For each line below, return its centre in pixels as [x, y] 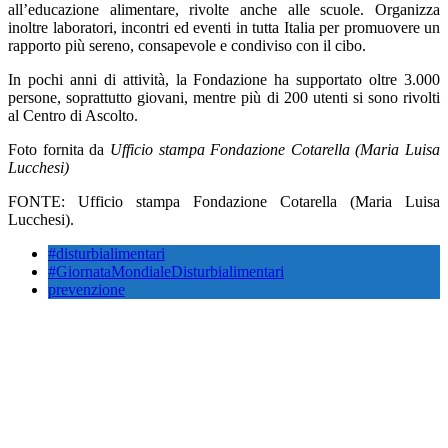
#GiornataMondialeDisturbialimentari [166, 271]
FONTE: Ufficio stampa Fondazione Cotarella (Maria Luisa [224, 201]
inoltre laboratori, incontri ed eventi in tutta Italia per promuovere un [224, 27]
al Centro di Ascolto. [73, 115]
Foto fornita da [59, 149]
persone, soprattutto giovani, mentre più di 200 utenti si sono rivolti [224, 97]
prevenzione [86, 289]
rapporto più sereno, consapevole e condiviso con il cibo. [187, 45]
